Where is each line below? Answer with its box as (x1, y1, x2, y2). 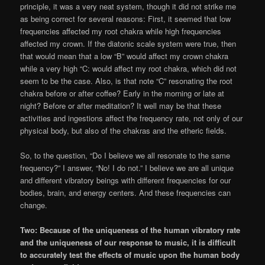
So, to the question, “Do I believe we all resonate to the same (20, 149, 231, 161)
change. (20, 199, 48, 211)
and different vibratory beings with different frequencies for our (20, 174, 231, 186)
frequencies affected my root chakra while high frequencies (20, 25, 222, 37)
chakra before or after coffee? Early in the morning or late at (20, 87, 225, 99)
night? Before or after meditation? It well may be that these (20, 99, 222, 111)
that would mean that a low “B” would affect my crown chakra (20, 50, 229, 62)
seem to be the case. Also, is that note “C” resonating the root (20, 75, 233, 86)
